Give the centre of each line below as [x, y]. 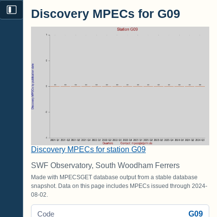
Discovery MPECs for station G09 [88, 149]
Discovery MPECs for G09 [106, 14]
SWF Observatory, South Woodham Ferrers [105, 165]
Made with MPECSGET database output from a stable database [114, 177]
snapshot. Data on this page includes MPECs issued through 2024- [119, 186]
